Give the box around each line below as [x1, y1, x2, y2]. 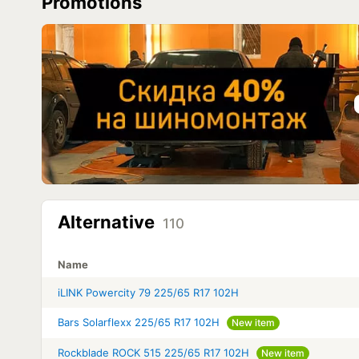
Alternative [58, 211, 159, 232]
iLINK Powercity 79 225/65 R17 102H [58, 285, 239, 299]
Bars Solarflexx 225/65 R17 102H [58, 315, 220, 329]
